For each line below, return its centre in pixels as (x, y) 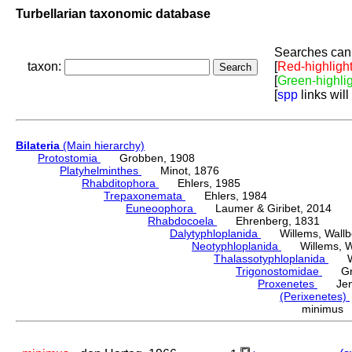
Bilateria (38, 146)
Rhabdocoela (182, 221)
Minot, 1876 (180, 171)
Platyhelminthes (101, 171)
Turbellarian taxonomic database (113, 13)
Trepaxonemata (145, 196)
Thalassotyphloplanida (271, 259)
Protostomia (69, 158)
